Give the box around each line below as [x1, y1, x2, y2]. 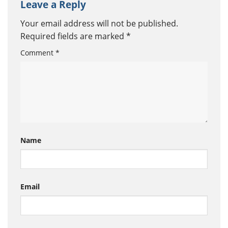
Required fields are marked [20, 30, 126, 42]
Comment [20, 47, 55, 58]
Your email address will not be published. [20, 17, 178, 29]
